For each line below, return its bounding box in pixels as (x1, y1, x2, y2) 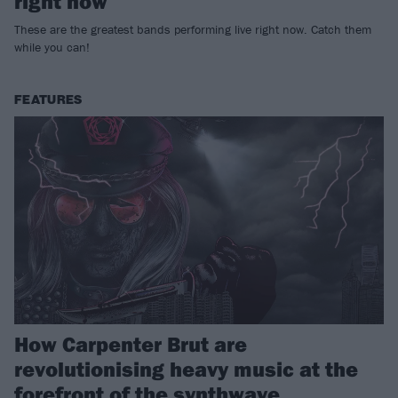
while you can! (14, 39, 90, 56)
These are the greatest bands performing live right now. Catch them (14, 21, 371, 38)
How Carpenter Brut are (14, 330, 247, 357)
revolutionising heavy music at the (14, 354, 358, 382)
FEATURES (14, 92, 83, 108)
